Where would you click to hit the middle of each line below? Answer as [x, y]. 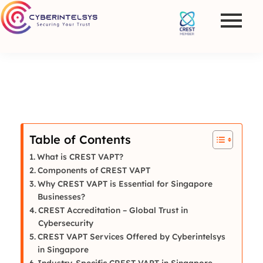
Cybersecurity [65, 223]
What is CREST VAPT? [80, 156]
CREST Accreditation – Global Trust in [113, 210]
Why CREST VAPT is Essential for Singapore [125, 183]
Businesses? [61, 196]
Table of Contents [80, 139]
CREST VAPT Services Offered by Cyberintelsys [131, 236]
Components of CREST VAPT [94, 170]
